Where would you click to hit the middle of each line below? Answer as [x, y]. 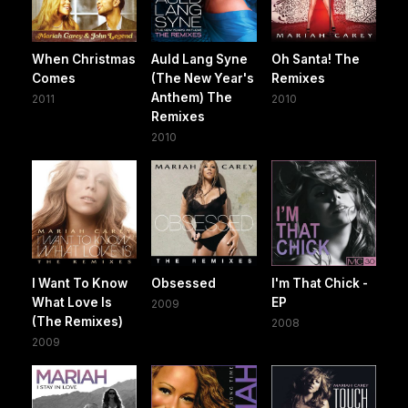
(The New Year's [203, 79]
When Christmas [84, 60]
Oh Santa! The [315, 60]
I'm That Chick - [319, 283]
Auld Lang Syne [200, 60]
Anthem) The [192, 98]
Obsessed [184, 283]
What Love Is [72, 302]
